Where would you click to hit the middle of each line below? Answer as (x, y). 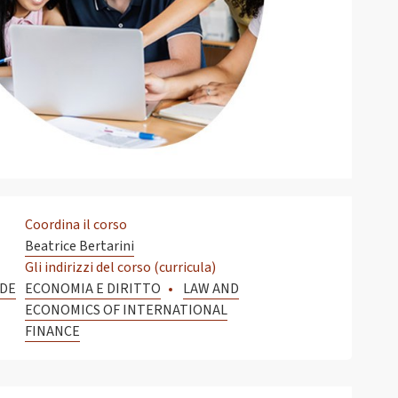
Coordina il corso (76, 225)
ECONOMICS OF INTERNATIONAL (126, 310)
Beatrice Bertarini (80, 247)
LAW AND (211, 289)
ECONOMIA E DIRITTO (93, 289)
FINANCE (52, 332)
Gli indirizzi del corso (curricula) (120, 268)
